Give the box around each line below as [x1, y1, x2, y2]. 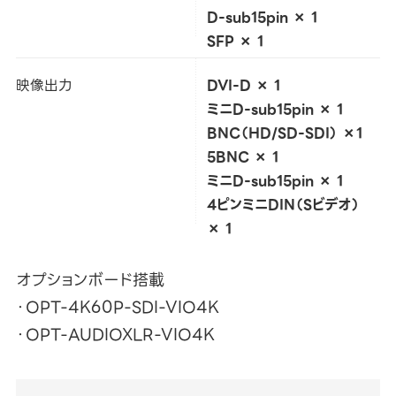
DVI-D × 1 [206, 73, 280, 96]
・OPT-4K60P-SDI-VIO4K [15, 293, 219, 320]
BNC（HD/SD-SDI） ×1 [206, 121, 362, 144]
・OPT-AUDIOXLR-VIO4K [15, 321, 215, 347]
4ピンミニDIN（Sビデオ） [206, 193, 360, 216]
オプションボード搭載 [15, 266, 164, 293]
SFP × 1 [206, 29, 263, 52]
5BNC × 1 [206, 145, 278, 168]
